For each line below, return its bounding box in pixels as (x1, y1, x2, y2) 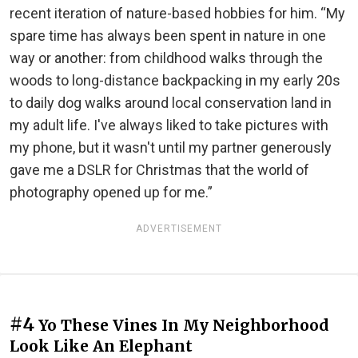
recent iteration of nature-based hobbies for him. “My (10, 5, 345, 22)
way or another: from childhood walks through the (10, 50, 323, 67)
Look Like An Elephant (10, 336, 193, 356)
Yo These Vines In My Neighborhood (38, 316, 329, 336)
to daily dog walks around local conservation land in (10, 94, 332, 112)
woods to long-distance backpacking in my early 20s (10, 72, 340, 89)
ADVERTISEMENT (136, 223, 222, 235)
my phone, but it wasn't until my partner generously (10, 139, 332, 157)
